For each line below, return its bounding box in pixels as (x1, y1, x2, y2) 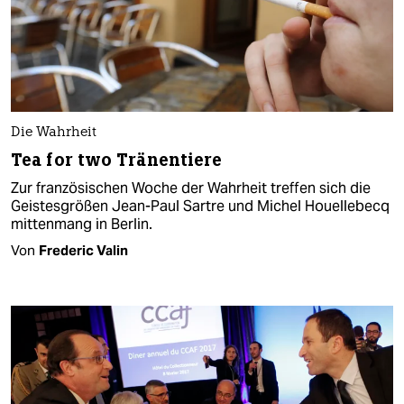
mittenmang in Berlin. (11, 215, 152, 234)
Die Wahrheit (11, 126, 96, 141)
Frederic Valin (39, 242, 128, 260)
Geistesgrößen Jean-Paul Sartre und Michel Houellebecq (11, 197, 390, 216)
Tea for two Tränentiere (11, 149, 223, 172)
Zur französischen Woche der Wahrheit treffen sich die (11, 179, 371, 198)
